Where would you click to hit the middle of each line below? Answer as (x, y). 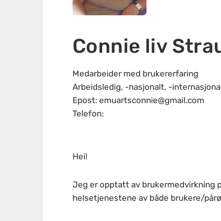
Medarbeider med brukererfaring (135, 74)
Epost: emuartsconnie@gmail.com (138, 100)
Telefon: (88, 113)
